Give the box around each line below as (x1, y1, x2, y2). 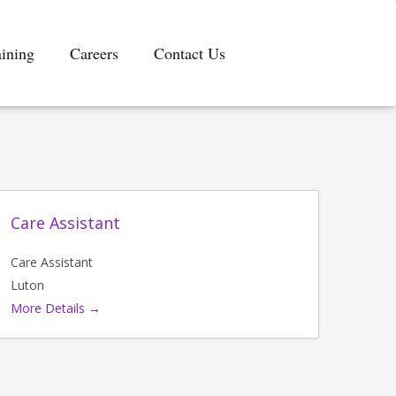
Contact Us (154, 42, 226, 64)
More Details (10, 300, 88, 316)
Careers (70, 42, 119, 64)
